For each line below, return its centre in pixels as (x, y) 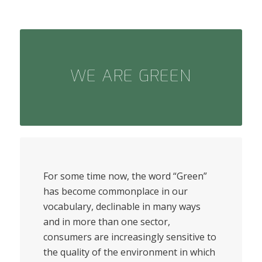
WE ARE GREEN (131, 75)
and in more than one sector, (106, 222)
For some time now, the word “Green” (125, 176)
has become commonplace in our (115, 192)
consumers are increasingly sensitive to (130, 237)
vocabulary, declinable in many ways (122, 207)
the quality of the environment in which (129, 252)
